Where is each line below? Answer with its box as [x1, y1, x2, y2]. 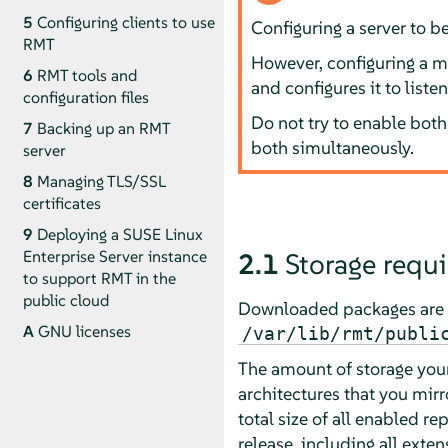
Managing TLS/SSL [36, 170, 165, 192]
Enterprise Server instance [22, 245, 207, 267]
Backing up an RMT [36, 117, 170, 139]
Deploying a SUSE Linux [36, 223, 203, 245]
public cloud [22, 289, 109, 311]
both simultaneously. [251, 136, 415, 160]
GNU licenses [37, 320, 131, 342]
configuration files [22, 86, 149, 108]
